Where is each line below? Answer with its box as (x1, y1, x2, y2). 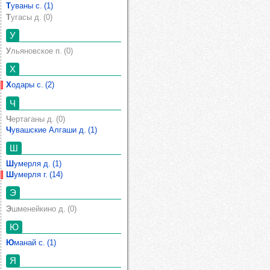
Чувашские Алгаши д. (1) (11, 125, 97, 134)
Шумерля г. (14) (14, 170, 63, 180)
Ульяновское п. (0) (11, 46, 73, 56)
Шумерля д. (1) (14, 159, 61, 169)
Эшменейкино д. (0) (11, 204, 77, 213)
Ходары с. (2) (11, 80, 54, 90)
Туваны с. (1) (11, 1, 53, 11)
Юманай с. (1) (14, 237, 56, 247)
